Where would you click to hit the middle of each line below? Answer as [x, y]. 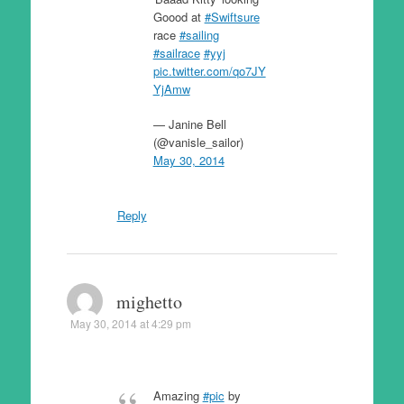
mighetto [149, 301]
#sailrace [176, 52]
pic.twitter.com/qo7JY [209, 70]
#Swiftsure [232, 16]
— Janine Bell [189, 124]
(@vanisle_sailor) [198, 142]
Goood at [179, 16]
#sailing [199, 34]
